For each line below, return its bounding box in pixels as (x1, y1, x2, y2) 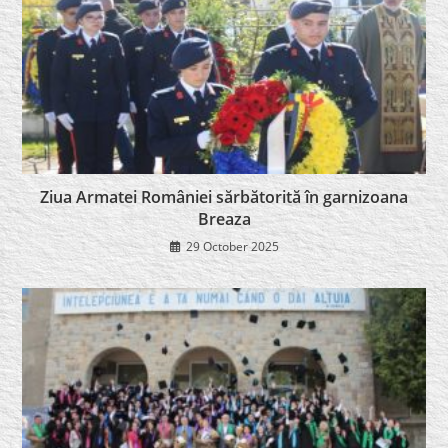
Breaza (197, 208, 251, 231)
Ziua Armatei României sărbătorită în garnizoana (40, 186, 408, 209)
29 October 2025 (185, 238, 279, 256)
